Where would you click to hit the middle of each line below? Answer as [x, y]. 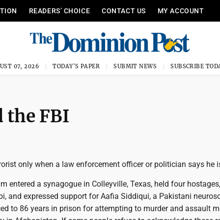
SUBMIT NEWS [135, 66]
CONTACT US [124, 11]
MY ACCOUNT [181, 11]
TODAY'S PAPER [76, 66]
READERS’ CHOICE [59, 11]
